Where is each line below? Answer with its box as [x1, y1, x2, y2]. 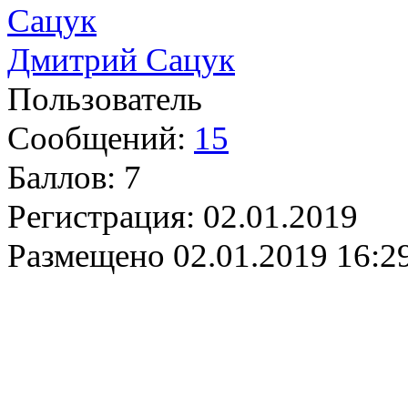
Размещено [7, 237, 165, 275]
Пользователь [7, 80, 202, 118]
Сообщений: [7, 119, 186, 158]
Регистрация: [7, 198, 195, 236]
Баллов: [7, 158, 116, 197]
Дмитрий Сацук [7, 41, 235, 79]
